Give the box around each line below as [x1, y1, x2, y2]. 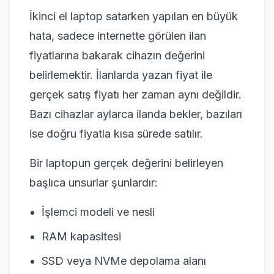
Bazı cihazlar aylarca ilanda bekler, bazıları [29, 107, 242, 120]
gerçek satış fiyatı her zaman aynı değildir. [29, 87, 242, 101]
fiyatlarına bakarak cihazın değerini [29, 48, 205, 62]
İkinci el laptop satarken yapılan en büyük [29, 9, 238, 23]
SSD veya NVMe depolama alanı [42, 254, 206, 267]
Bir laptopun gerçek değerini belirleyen [29, 156, 223, 169]
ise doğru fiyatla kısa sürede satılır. [29, 127, 203, 140]
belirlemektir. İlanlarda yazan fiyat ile [29, 68, 212, 81]
